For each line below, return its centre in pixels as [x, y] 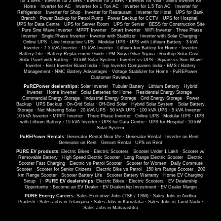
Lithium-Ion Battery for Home [147, 48]
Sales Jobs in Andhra [175, 196]
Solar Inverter [94, 87]
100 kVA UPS [153, 110]
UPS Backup [49, 104]
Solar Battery [191, 104]
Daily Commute [186, 164]
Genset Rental [116, 143]
